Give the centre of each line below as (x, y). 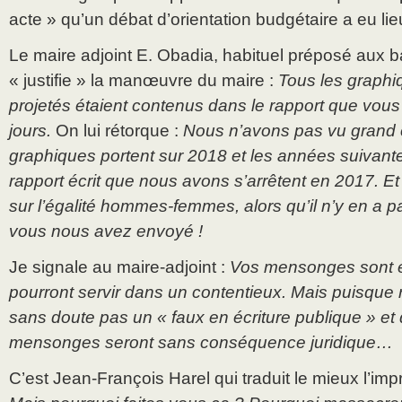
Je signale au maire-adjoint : (119, 267)
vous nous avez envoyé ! (106, 232)
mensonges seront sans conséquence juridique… (201, 343)
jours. (30, 131)
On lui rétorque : (117, 131)
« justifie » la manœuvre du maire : (144, 81)
